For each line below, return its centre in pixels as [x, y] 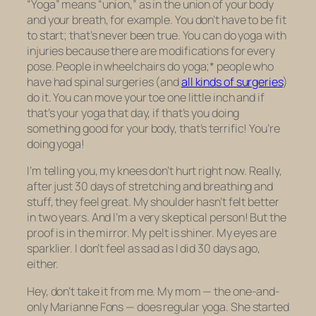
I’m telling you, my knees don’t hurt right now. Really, [154, 171]
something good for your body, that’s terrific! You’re [153, 129]
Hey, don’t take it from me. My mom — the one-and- [154, 291]
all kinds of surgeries [232, 82]
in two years [57, 218]
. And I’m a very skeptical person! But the [186, 218]
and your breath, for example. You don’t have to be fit [157, 20]
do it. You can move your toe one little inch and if [146, 98]
